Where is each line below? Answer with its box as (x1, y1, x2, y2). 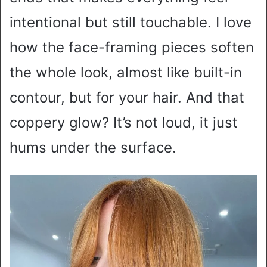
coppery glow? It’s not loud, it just (10, 113, 238, 131)
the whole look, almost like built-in (10, 63, 242, 81)
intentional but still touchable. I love (10, 13, 252, 31)
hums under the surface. (10, 138, 176, 156)
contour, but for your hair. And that (10, 88, 244, 106)
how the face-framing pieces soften (10, 38, 254, 56)
